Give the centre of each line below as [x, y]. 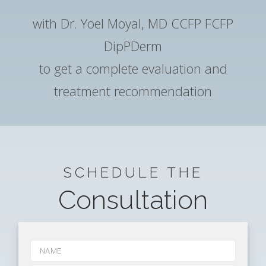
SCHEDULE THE [133, 172]
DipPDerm [133, 46]
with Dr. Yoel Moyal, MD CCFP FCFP [133, 23]
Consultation [133, 200]
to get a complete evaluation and [133, 68]
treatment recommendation [133, 91]
